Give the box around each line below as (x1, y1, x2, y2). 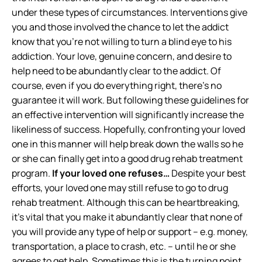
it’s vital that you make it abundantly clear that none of (12, 211, 243, 223)
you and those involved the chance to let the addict (12, 20, 229, 33)
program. (12, 167, 52, 180)
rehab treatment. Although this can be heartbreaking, (12, 196, 240, 209)
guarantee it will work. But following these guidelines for (12, 94, 249, 106)
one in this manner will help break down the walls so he (12, 137, 243, 150)
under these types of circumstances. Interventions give (12, 6, 247, 19)
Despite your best (170, 167, 246, 180)
